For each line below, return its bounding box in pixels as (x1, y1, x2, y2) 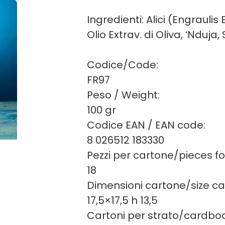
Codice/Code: (87, 58, 159, 72)
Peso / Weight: (87, 88, 160, 102)
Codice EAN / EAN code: (87, 118, 206, 133)
